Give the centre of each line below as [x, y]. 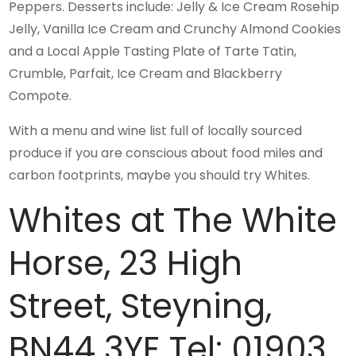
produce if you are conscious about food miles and [166, 153]
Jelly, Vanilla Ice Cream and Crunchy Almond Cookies [175, 29]
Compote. [41, 95]
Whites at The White [173, 220]
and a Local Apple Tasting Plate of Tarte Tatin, [153, 51]
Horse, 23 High [126, 263]
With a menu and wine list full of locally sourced [156, 130]
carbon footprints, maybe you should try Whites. [160, 175]
